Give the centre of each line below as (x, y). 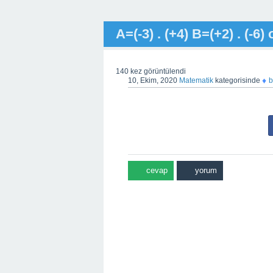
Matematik (196, 80)
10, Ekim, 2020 (153, 80)
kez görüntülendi (157, 71)
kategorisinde (237, 80)
